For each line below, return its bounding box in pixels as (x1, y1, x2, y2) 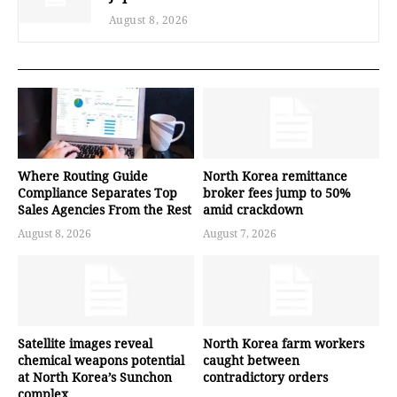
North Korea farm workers (203, 334, 364, 352)
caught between (203, 351, 300, 369)
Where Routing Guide (18, 167, 148, 184)
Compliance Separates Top (18, 184, 177, 201)
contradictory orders (203, 368, 328, 385)
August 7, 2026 (203, 226, 276, 241)
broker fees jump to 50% (203, 184, 351, 201)
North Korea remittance (203, 167, 347, 184)
